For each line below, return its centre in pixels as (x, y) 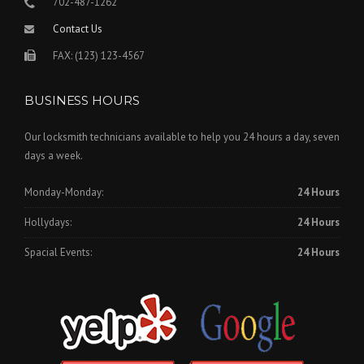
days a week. (54, 156)
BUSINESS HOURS (82, 101)
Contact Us (78, 29)
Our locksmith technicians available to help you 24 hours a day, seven (182, 137)
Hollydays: (48, 223)
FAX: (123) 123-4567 (99, 56)
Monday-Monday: (64, 192)
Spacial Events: (58, 253)
